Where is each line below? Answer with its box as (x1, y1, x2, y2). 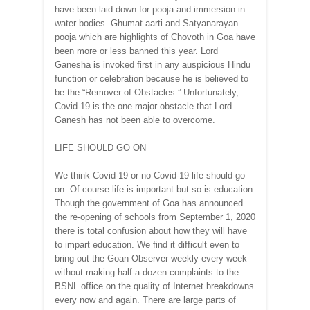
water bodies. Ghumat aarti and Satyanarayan (55, 18, 238, 29)
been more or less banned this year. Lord (55, 46, 218, 57)
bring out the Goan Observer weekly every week (55, 253, 247, 264)
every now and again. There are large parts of (55, 295, 236, 306)
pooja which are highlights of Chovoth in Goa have (55, 32, 255, 43)
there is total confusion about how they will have (55, 226, 247, 237)
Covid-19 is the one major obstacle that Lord (55, 101, 232, 112)
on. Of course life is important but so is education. (55, 184, 255, 195)
